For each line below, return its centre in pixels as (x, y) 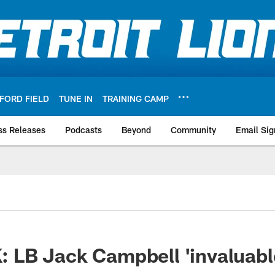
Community (193, 130)
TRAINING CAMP (136, 98)
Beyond (136, 130)
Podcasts (83, 130)
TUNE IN (76, 98)
